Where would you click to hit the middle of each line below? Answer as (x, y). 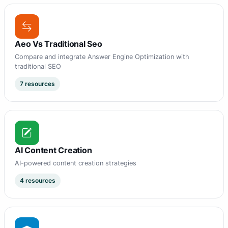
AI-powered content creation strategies (76, 163)
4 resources (38, 181)
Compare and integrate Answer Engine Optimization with (102, 57)
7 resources (37, 84)
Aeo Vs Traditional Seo (59, 44)
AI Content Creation (53, 150)
